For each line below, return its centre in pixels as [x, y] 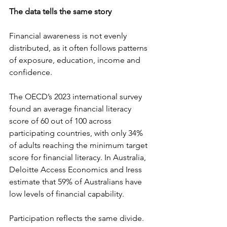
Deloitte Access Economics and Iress [77, 169]
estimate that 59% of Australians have [77, 182]
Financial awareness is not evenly [69, 36]
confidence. [32, 72]
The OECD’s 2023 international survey [77, 97]
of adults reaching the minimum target [79, 145]
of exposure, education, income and [76, 60]
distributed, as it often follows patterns [79, 48]
